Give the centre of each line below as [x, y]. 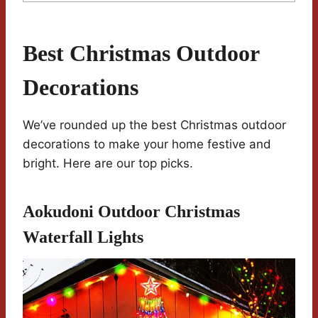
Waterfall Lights [83, 237]
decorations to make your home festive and [147, 144]
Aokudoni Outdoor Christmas [131, 212]
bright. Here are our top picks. [108, 164]
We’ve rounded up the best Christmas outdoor [154, 125]
